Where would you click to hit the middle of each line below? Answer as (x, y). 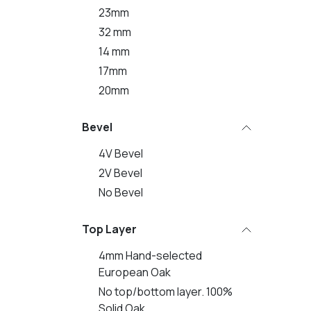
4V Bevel (121, 153)
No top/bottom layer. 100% (166, 292)
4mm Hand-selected (150, 255)
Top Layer (109, 229)
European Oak (135, 272)
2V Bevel (120, 173)
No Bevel (121, 192)
